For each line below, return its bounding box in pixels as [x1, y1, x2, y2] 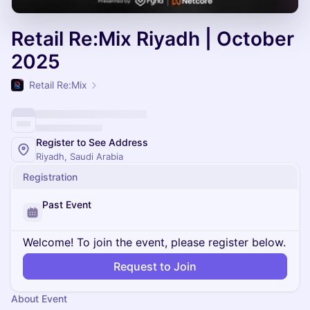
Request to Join [113, 259, 197, 273]
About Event [11, 293, 67, 304]
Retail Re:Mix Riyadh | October [11, 27, 294, 51]
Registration [23, 171, 77, 183]
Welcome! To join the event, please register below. [23, 235, 286, 249]
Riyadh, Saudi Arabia [36, 151, 123, 162]
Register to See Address [36, 136, 148, 148]
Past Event [42, 199, 91, 210]
